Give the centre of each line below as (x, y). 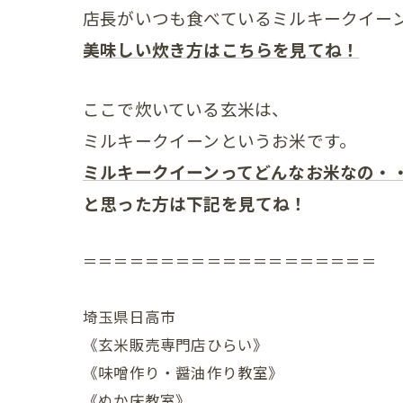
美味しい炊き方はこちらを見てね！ (221, 49)
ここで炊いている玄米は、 (186, 108)
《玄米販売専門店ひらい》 (176, 344)
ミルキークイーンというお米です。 (220, 139)
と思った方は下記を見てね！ (195, 202)
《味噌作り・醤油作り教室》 (184, 372)
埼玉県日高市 (130, 316)
